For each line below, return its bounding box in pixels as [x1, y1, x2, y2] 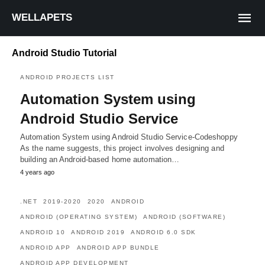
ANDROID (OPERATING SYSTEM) [20, 214, 137, 220]
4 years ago [20, 169, 54, 176]
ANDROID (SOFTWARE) [143, 214, 225, 220]
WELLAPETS [12, 12, 72, 23]
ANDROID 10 [20, 229, 65, 235]
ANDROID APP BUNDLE [76, 244, 160, 251]
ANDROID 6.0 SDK [131, 229, 196, 235]
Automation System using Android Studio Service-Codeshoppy [20, 132, 238, 141]
